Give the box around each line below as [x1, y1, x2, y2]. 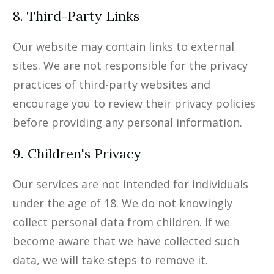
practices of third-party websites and [13, 77, 210, 92]
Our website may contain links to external [13, 39, 234, 54]
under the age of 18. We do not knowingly [13, 196, 232, 211]
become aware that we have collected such [13, 234, 239, 249]
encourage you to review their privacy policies [13, 96, 256, 111]
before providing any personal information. [13, 115, 242, 130]
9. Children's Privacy [13, 145, 141, 163]
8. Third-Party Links [13, 7, 139, 25]
